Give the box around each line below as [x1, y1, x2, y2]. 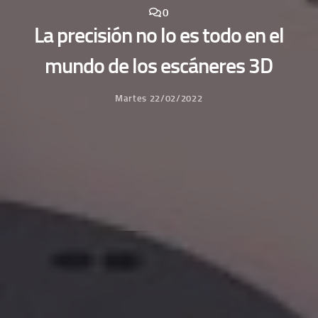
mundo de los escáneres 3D [45, 53, 273, 79]
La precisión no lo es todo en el [33, 22, 284, 48]
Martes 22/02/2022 [115, 92, 203, 104]
